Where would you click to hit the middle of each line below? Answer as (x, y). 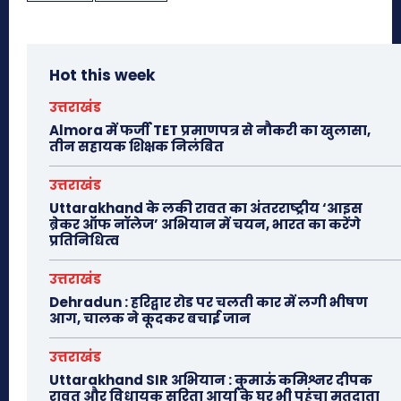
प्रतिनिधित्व (84, 241)
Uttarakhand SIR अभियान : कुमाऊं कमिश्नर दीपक (211, 380)
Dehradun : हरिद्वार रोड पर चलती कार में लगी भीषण (209, 303)
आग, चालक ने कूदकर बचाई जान (150, 319)
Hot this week (102, 76)
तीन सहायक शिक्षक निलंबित (137, 147)
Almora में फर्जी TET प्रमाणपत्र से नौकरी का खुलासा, (210, 131)
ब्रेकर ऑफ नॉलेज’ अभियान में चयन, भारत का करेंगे (205, 225)
